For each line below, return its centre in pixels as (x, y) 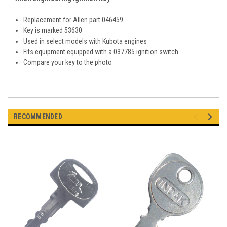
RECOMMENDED (38, 117)
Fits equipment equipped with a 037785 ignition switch (101, 52)
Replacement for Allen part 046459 (73, 20)
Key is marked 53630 (53, 31)
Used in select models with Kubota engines (85, 41)
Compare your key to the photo (68, 63)
